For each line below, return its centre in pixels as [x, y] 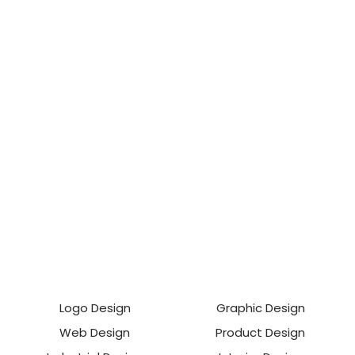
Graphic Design [260, 307]
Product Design [260, 332]
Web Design [95, 332]
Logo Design [95, 307]
